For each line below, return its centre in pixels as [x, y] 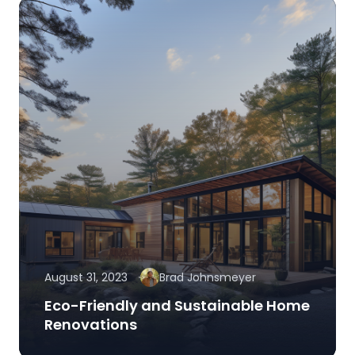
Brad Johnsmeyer [208, 278]
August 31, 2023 [86, 278]
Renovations [91, 325]
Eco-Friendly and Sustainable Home [177, 306]
